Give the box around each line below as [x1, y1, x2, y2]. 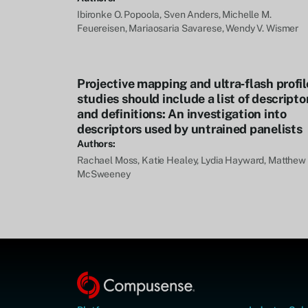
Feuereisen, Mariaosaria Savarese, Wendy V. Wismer [77, 23, 299, 34]
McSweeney [77, 168, 131, 179]
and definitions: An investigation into [77, 107, 287, 121]
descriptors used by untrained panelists [77, 122, 302, 136]
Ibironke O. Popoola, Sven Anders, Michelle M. [77, 9, 272, 20]
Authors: [77, 138, 115, 149]
